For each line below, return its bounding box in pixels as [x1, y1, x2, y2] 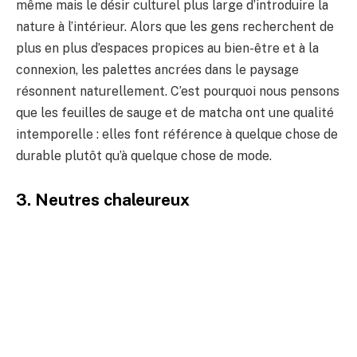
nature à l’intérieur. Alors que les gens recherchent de [16, 18, 334, 34]
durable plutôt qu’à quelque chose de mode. [16, 147, 272, 163]
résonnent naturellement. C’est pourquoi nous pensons [16, 83, 339, 99]
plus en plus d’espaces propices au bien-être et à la [16, 40, 319, 56]
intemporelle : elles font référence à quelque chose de [16, 126, 338, 142]
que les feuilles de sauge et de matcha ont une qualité [16, 104, 334, 120]
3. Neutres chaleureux [16, 190, 190, 210]
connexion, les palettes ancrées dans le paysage [16, 61, 299, 77]
